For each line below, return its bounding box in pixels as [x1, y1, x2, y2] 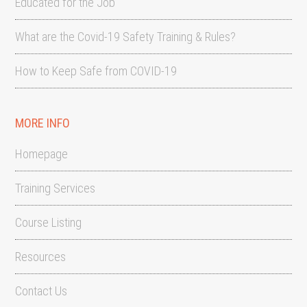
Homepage [15, 147, 69, 161]
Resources [15, 249, 66, 264]
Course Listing [15, 215, 82, 230]
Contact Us [15, 284, 68, 298]
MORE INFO [15, 116, 71, 130]
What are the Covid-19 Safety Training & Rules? [15, 29, 236, 44]
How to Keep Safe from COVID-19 [15, 64, 177, 78]
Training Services [15, 181, 96, 195]
